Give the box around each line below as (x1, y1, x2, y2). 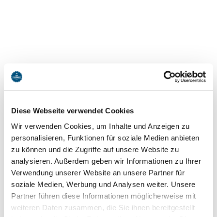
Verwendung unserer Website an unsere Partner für (11, 168, 185, 177)
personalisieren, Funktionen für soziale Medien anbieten (11, 133, 200, 142)
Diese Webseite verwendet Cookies (11, 107, 134, 115)
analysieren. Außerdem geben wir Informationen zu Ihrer (11, 156, 201, 165)
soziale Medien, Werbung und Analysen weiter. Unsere (11, 180, 196, 188)
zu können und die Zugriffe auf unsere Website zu (11, 145, 179, 154)
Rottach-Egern (39, 100, 85, 110)
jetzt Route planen (18, 113, 76, 123)
